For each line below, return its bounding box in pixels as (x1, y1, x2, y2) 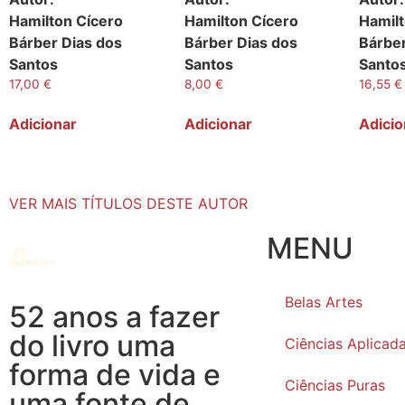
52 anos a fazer (9, 299, 220, 335)
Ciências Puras (285, 376, 385, 395)
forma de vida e (9, 357, 221, 393)
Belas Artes (285, 293, 363, 312)
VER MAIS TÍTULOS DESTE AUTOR (9, 194, 248, 213)
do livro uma (9, 328, 175, 364)
